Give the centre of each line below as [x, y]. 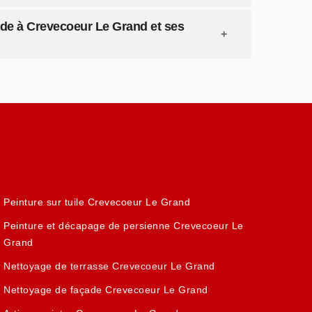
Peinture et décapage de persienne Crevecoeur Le [124, 226]
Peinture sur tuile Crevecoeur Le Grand [97, 202]
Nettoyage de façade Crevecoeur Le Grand [106, 290]
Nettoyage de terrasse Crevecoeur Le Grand [109, 266]
